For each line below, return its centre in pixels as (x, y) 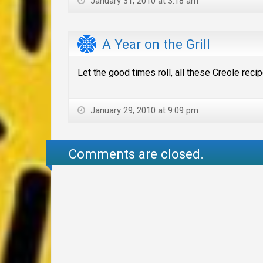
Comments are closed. (136, 154)
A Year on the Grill (156, 44)
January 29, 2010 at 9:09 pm (143, 110)
